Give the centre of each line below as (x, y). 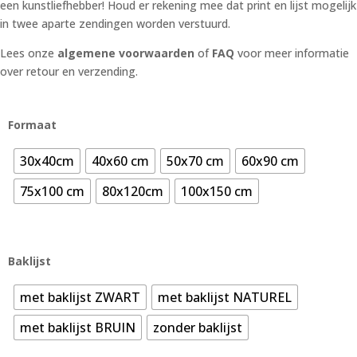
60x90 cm (270, 161)
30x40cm (47, 161)
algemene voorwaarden (126, 53)
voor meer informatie (292, 53)
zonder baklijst (198, 328)
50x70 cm (195, 161)
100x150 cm (217, 192)
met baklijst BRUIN (78, 328)
